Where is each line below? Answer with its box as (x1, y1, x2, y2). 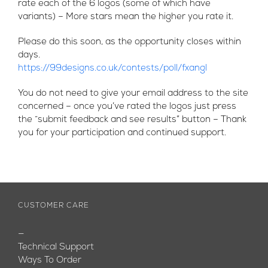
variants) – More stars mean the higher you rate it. (18, 12, 233, 22)
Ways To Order (18, 255, 81, 265)
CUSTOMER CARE (18, 202, 89, 209)
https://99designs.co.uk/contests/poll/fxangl (18, 63, 207, 73)
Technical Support (18, 242, 94, 252)
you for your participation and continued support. (18, 128, 226, 138)
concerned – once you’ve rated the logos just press (18, 102, 236, 111)
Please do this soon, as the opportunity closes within (18, 37, 241, 47)
